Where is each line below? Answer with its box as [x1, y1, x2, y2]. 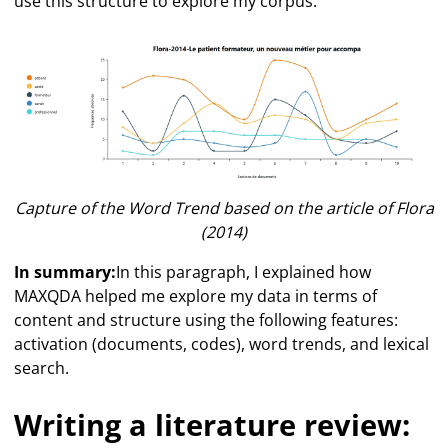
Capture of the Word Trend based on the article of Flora [14, 196, 434, 219]
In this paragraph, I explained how [116, 260, 372, 283]
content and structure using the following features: [14, 308, 399, 331]
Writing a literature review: [14, 404, 411, 444]
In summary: [14, 260, 117, 283]
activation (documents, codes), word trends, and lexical [14, 332, 430, 355]
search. [14, 356, 70, 379]
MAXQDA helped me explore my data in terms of [14, 284, 378, 307]
